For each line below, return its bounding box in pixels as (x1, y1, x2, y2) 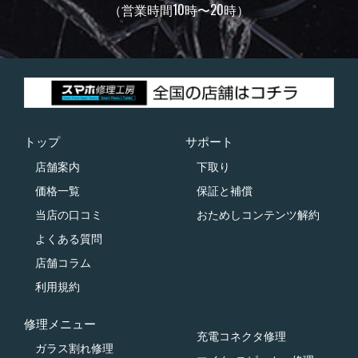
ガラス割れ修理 (35, 342, 113, 356)
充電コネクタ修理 (196, 329, 286, 343)
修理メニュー (24, 316, 96, 331)
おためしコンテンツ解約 (196, 208, 320, 221)
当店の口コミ (35, 208, 102, 221)
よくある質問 (35, 232, 102, 245)
